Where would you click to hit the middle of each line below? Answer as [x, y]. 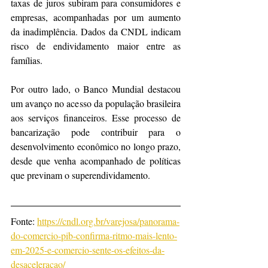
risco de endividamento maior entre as [96, 46]
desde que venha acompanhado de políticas [96, 161]
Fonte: [24, 221]
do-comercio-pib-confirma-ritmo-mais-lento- [94, 236]
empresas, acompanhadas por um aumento [96, 17]
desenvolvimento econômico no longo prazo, [96, 147]
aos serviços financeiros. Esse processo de [96, 118]
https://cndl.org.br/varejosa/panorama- [108, 221]
